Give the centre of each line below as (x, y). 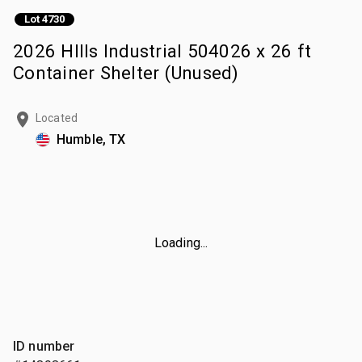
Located (57, 118)
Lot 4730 (44, 19)
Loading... (181, 242)
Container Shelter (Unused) (126, 72)
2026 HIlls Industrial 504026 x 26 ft (162, 51)
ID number (44, 346)
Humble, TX (91, 139)
